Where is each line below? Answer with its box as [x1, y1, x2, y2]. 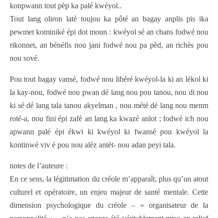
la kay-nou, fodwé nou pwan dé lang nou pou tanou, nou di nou [10, 88, 208, 97]
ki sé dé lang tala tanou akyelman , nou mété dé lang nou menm [10, 101, 208, 110]
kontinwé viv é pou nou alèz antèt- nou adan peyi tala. [10, 141, 176, 149]
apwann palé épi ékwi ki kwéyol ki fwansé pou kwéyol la [10, 127, 208, 136]
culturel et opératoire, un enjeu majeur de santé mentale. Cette [10, 188, 208, 197]
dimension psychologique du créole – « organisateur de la [10, 201, 208, 210]
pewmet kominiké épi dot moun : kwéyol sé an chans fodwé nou [10, 28, 208, 36]
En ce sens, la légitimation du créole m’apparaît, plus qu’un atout [10, 175, 208, 183]
